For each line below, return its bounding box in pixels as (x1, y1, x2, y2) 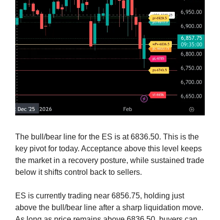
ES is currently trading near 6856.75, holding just (15, 191, 184, 200)
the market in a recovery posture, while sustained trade (15, 156, 204, 165)
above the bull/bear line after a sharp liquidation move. (15, 203, 203, 212)
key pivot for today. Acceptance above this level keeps (15, 144, 202, 153)
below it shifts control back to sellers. (15, 167, 142, 176)
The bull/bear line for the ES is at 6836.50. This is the (15, 132, 199, 141)
